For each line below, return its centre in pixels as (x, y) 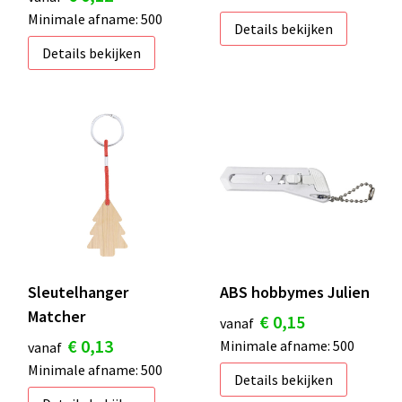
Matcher (56, 317)
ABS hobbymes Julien (295, 293)
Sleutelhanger (78, 293)
